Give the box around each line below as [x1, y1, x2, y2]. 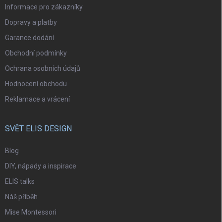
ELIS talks [5, 177, 35, 186]
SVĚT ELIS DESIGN [5, 124, 72, 134]
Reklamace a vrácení [5, 95, 70, 104]
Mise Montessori [5, 208, 56, 217]
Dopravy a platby [5, 18, 57, 27]
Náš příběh [5, 193, 38, 201]
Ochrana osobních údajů [5, 64, 80, 73]
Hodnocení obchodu [5, 80, 67, 88]
